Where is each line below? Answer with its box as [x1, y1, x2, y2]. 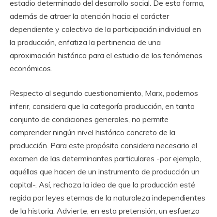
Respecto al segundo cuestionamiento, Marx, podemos [10, 88, 198, 98]
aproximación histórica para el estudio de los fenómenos [10, 50, 202, 61]
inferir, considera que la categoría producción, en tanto [10, 101, 195, 111]
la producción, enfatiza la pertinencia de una [10, 37, 161, 47]
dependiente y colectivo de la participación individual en [10, 24, 201, 34]
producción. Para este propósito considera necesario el [10, 140, 197, 151]
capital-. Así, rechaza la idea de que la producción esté [10, 180, 195, 190]
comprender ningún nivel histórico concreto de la [10, 127, 175, 138]
